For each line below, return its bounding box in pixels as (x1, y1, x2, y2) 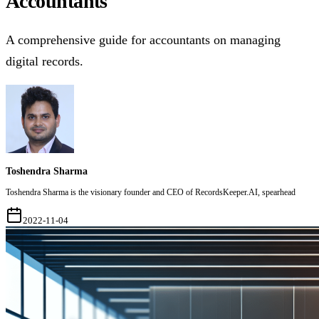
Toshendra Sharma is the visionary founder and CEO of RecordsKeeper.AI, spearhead (6, 187, 296, 198)
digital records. (6, 54, 83, 69)
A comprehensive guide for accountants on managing (6, 33, 281, 48)
